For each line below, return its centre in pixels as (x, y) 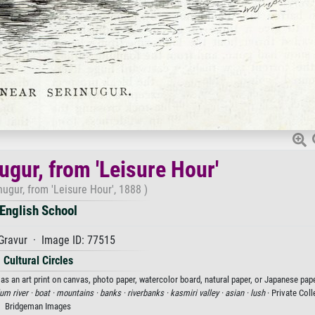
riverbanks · (149, 293)
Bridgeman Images (38, 306)
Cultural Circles (38, 261)
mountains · (78, 293)
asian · (238, 293)
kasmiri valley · (198, 293)
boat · (45, 293)
